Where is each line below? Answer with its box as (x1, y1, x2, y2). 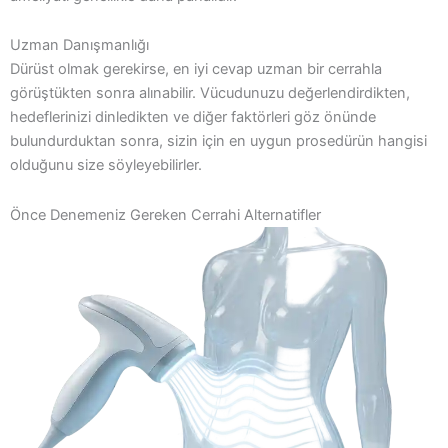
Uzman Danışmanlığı (10, 36, 149, 55)
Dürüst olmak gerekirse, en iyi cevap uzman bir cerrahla (10, 60, 382, 79)
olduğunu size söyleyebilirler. (10, 156, 202, 175)
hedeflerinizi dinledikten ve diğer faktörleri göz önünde (10, 108, 376, 127)
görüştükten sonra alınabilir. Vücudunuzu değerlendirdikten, (10, 84, 410, 103)
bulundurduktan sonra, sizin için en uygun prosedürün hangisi (10, 132, 427, 151)
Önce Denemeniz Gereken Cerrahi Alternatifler (10, 206, 321, 224)
